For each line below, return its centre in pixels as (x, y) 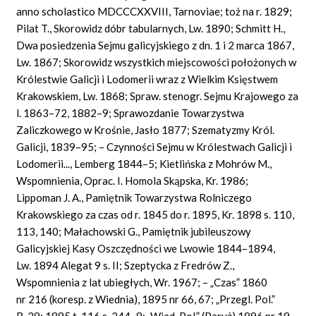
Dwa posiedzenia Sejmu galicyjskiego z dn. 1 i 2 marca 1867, (156, 45)
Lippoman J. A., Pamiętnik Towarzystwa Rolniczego (134, 197)
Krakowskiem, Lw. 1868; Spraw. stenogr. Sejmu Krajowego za (158, 96)
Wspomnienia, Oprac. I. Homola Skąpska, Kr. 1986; (133, 180)
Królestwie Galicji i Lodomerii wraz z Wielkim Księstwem (147, 79)
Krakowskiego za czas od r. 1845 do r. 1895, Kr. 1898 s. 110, (156, 214)
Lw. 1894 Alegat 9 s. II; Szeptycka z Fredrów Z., (126, 265)
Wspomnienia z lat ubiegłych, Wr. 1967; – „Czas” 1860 (142, 282)
